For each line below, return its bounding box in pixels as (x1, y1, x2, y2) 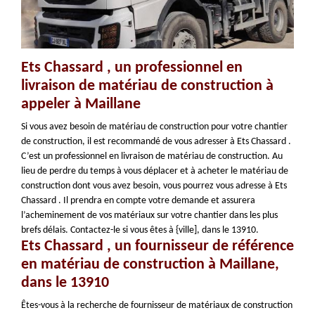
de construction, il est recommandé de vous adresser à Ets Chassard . (21, 136, 291, 147)
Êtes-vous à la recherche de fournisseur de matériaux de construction (21, 300, 292, 311)
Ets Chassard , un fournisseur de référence (21, 238, 294, 255)
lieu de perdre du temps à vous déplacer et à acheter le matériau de (21, 166, 288, 176)
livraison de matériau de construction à (21, 78, 274, 94)
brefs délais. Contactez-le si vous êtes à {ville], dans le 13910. (21, 225, 259, 236)
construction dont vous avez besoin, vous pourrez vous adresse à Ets (21, 181, 287, 191)
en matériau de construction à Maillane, (21, 257, 279, 273)
